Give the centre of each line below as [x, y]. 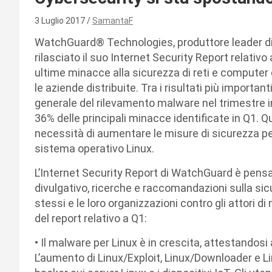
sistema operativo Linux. [94, 148]
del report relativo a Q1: [91, 218]
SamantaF [113, 20]
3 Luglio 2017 [61, 20]
